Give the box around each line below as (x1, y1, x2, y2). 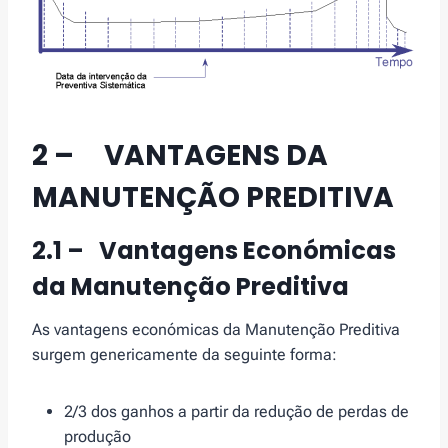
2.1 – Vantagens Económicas (32, 234, 396, 268)
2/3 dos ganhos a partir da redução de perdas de (64, 402, 409, 422)
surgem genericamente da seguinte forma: (32, 345, 337, 365)
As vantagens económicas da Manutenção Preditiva (32, 320, 400, 340)
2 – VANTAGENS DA (32, 136, 328, 176)
